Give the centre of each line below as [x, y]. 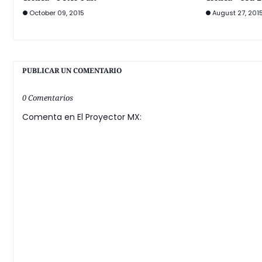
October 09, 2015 [57, 13]
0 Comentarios [48, 98]
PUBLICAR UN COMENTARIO [72, 70]
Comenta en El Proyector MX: [82, 117]
